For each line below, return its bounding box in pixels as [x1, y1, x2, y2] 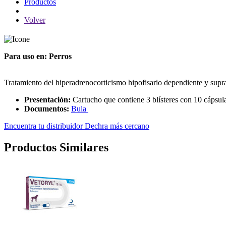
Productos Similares [4, 140, 108, 154]
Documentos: [24, 104, 69, 113]
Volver [24, 16, 45, 24]
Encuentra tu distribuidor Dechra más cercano [4, 121, 149, 130]
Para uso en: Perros [4, 51, 72, 61]
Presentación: [24, 95, 71, 104]
